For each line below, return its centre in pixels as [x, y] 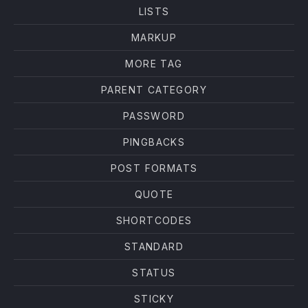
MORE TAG [154, 64]
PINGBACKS [154, 142]
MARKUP [154, 37]
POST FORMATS [154, 168]
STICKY [154, 299]
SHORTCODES [154, 220]
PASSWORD [154, 116]
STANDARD [154, 246]
